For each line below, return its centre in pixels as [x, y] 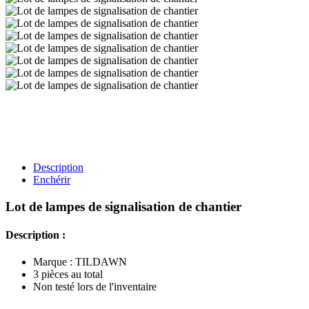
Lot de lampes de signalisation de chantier [123, 206]
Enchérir [52, 180]
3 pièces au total [68, 275]
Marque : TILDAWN [80, 262]
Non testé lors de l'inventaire [95, 287]
